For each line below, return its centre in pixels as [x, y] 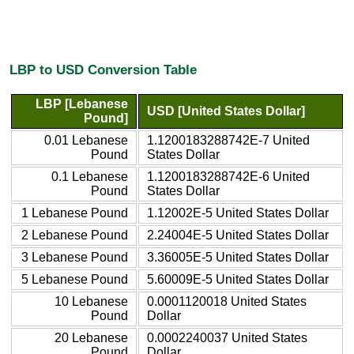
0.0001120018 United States [227, 301]
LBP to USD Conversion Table [103, 70]
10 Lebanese [91, 301]
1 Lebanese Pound [75, 213]
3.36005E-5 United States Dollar [238, 257]
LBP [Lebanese [82, 104]
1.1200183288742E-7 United [228, 140]
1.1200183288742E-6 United [228, 176]
